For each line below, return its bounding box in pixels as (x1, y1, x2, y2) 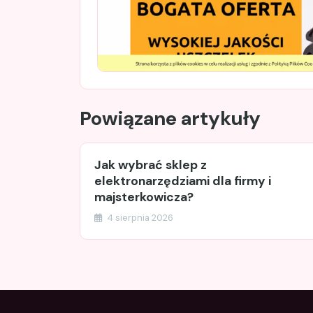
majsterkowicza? (94, 189, 194, 205)
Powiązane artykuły (80, 105, 261, 131)
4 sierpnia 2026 (105, 211, 173, 224)
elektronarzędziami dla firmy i (94, 173, 271, 189)
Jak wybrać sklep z (94, 156, 207, 173)
